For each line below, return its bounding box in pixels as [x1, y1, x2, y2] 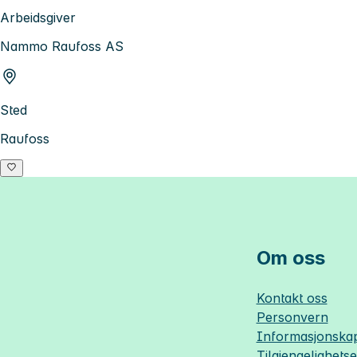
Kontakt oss [256, 290, 328, 307]
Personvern [256, 309, 328, 326]
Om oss [256, 246, 325, 270]
